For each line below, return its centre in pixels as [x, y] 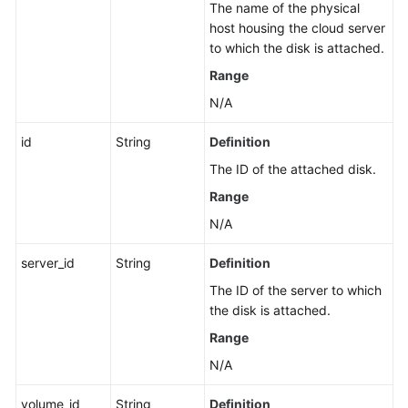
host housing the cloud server [297, 28]
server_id [48, 263]
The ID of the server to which [296, 290]
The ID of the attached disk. [293, 169]
